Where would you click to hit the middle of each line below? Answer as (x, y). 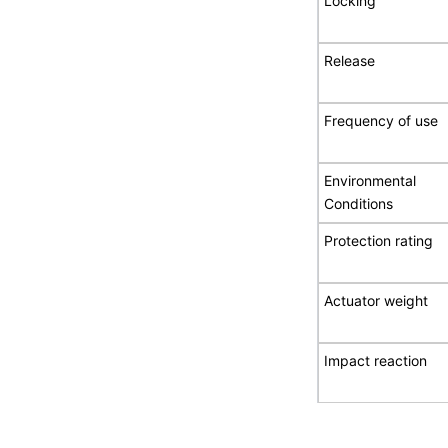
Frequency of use (381, 120)
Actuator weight (376, 300)
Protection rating (379, 240)
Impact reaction (376, 360)
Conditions (359, 203)
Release (350, 60)
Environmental (370, 180)
